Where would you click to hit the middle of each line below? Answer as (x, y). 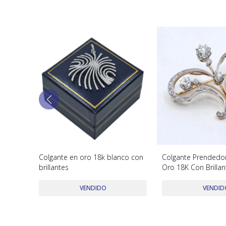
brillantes (54, 167)
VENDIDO (93, 188)
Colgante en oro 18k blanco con (91, 157)
